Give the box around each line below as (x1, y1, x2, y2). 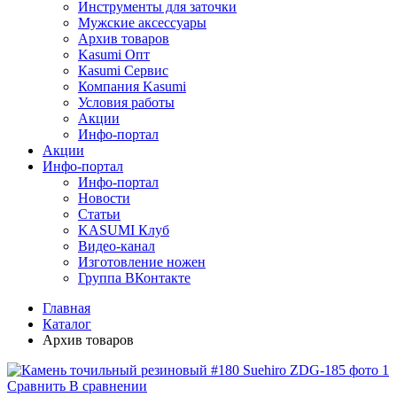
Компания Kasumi (78, 78, 186, 94)
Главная (43, 300, 90, 315)
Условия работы (78, 94, 175, 110)
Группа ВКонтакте (78, 269, 191, 285)
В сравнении (69, 378, 147, 393)
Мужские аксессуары (78, 14, 206, 30)
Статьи (78, 206, 121, 222)
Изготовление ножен (78, 253, 206, 269)
